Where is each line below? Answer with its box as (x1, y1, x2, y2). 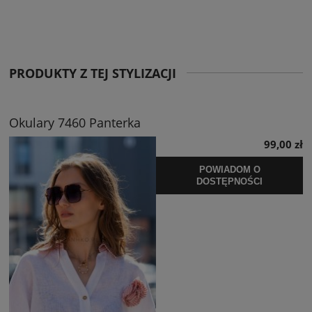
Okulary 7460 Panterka (9, 114, 141, 132)
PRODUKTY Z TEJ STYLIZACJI (9, 65, 176, 82)
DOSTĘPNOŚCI (196, 175, 263, 187)
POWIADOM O (198, 164, 260, 175)
